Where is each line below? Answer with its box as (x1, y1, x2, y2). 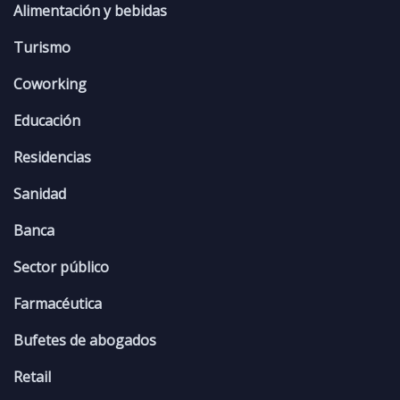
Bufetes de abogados (13, 330, 156, 351)
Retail (13, 367, 51, 387)
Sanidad (13, 184, 66, 204)
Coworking (13, 74, 87, 95)
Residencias (13, 147, 91, 168)
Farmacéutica (13, 294, 102, 314)
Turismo (13, 37, 71, 58)
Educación (13, 111, 80, 131)
